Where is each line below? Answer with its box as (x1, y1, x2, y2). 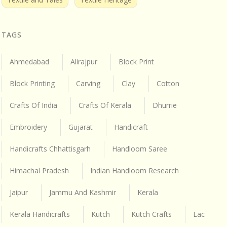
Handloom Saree (112, 143, 167, 154)
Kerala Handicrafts (10, 209, 70, 219)
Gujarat (68, 122, 93, 132)
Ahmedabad (10, 56, 49, 66)
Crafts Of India (10, 100, 57, 110)
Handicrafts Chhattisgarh (10, 143, 91, 154)
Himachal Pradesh (10, 165, 69, 175)
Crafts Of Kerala (79, 100, 131, 110)
